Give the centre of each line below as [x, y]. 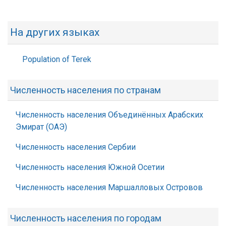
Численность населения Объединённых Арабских [109, 115]
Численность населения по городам [86, 218]
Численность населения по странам [86, 90]
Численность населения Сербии [76, 147]
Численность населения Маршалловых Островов [109, 187]
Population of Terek [57, 59]
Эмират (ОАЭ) [41, 127]
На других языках [55, 32]
